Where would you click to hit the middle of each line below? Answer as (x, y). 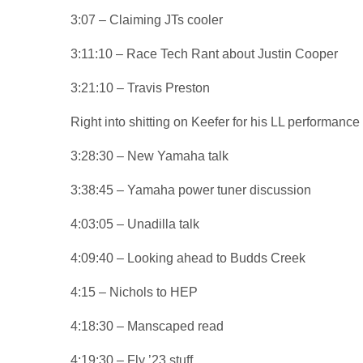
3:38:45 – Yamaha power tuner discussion (191, 190)
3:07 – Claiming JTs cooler (147, 19)
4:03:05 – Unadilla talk (135, 224)
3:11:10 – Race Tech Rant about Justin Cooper (205, 53)
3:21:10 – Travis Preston (141, 88)
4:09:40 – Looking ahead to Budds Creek (188, 258)
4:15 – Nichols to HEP (135, 292)
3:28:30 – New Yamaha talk (150, 156)
